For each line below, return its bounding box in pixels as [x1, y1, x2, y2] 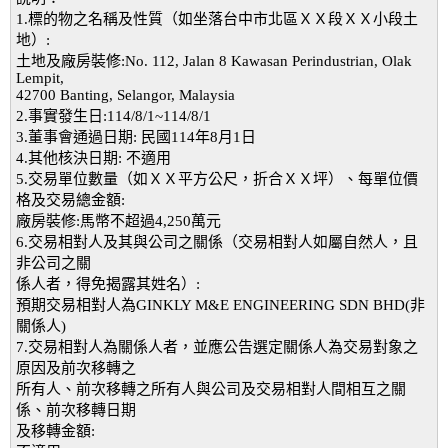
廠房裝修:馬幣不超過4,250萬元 [16, 213, 221, 229]
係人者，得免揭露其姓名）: [16, 276, 200, 292]
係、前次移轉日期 [16, 402, 136, 418]
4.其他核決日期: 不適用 [16, 150, 171, 166]
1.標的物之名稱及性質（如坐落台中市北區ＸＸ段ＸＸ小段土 [16, 11, 418, 27]
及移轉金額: [16, 423, 95, 439]
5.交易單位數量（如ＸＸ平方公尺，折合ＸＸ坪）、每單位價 [16, 171, 418, 187]
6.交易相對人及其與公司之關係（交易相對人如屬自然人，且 [16, 234, 418, 250]
